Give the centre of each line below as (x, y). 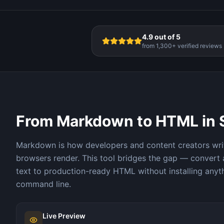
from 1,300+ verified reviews (182, 46)
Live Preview (64, 216)
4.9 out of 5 (161, 37)
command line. (43, 184)
